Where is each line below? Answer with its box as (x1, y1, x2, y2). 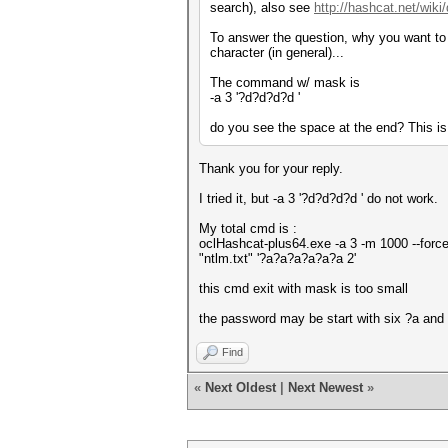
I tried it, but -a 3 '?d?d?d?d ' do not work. (199, 191, 438, 206)
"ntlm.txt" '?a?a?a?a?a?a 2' (199, 251, 356, 266)
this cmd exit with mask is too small (199, 281, 408, 296)
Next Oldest (205, 380, 276, 395)
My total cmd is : (199, 221, 297, 236)
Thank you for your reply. (199, 161, 343, 176)
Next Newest (288, 380, 363, 395)
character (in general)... (210, 45, 344, 60)
